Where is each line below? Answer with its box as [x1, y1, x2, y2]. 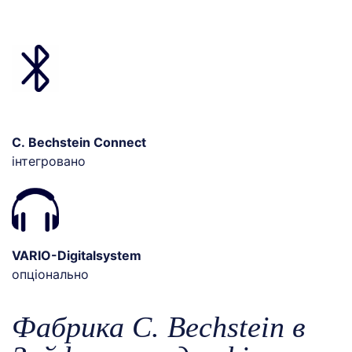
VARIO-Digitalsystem [12, 247, 141, 263]
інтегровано [12, 152, 86, 169]
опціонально [12, 266, 89, 282]
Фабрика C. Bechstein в [12, 310, 306, 343]
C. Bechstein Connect [12, 134, 146, 150]
